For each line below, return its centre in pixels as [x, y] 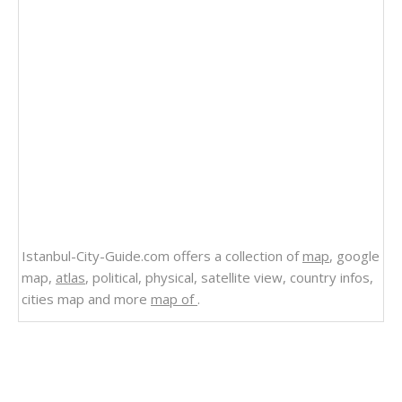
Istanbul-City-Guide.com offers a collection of [162, 256]
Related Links [92, 351]
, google [354, 256]
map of [174, 299]
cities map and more [86, 299]
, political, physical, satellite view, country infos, [229, 278]
